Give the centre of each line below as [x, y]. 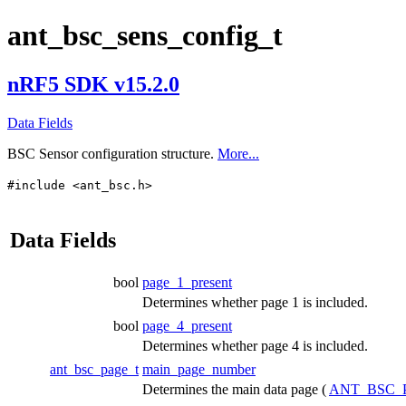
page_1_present [187, 282]
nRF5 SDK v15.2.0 [93, 84]
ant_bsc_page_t [94, 369]
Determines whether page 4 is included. [255, 345]
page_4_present [187, 325]
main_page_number [199, 369]
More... [238, 153]
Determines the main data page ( [236, 389]
